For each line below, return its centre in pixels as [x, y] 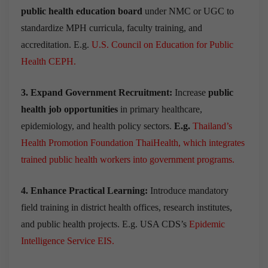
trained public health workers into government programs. [128, 159]
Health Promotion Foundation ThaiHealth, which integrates [133, 142]
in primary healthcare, [160, 109]
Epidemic [207, 224]
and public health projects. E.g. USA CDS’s [105, 224]
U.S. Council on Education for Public [162, 44]
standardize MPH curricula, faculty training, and [112, 28]
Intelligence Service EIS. [68, 240]
